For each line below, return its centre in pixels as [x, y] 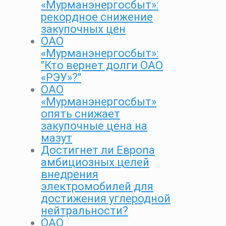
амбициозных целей [95, 162]
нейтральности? [84, 211]
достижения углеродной [106, 199]
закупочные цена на [94, 126]
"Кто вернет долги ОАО [102, 66]
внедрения [70, 175]
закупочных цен [83, 29]
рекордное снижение [97, 17]
